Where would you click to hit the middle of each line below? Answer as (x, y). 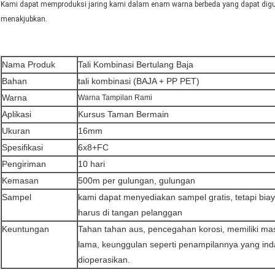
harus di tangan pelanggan (130, 213)
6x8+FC (93, 148)
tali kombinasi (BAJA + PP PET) (139, 81)
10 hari (91, 164)
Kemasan (20, 181)
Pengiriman (24, 164)
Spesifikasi (22, 148)
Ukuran (16, 131)
